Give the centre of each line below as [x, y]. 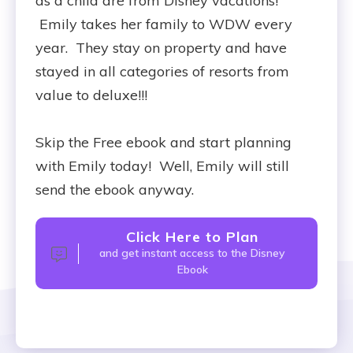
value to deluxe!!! [91, 95]
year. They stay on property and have [161, 48]
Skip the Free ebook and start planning [163, 142]
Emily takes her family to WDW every [164, 24]
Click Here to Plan [192, 237]
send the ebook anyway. [117, 190]
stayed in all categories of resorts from [162, 71]
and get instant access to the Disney [192, 253]
